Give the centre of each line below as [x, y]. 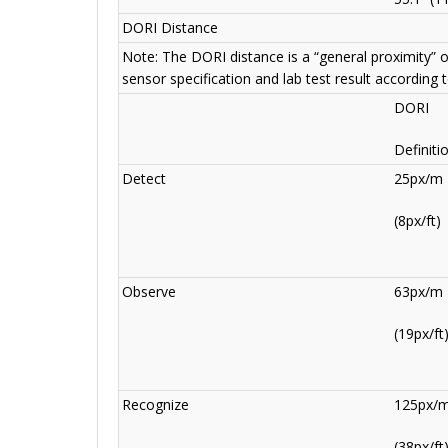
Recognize [155, 405]
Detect [144, 179]
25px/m [418, 179]
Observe [149, 292]
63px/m [418, 292]
